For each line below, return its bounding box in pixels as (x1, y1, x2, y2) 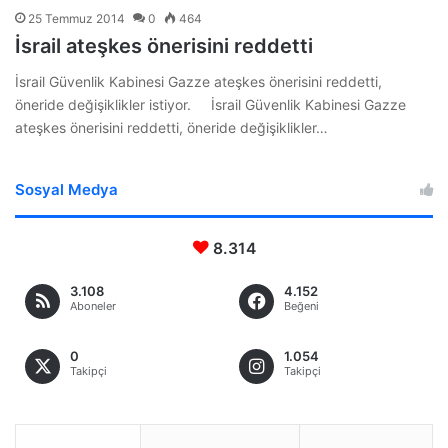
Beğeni (284, 298, 319, 313)
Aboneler (70, 298, 116, 313)
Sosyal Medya (15, 179, 118, 199)
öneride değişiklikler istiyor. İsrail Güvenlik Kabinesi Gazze (15, 95, 406, 113)
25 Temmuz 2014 (28, 10, 125, 26)
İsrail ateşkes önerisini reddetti (15, 33, 313, 58)
